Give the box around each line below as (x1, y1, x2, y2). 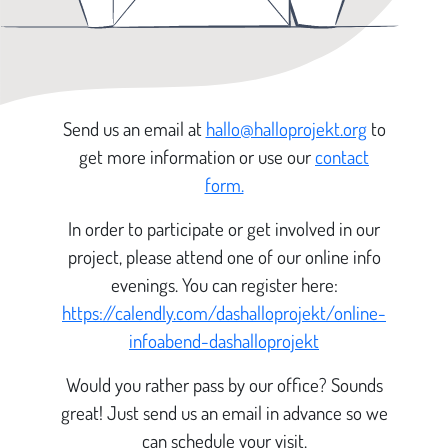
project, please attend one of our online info (67, 243, 381, 269)
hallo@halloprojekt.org (205, 115, 367, 141)
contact (315, 143, 369, 169)
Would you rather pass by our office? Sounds (65, 371, 383, 397)
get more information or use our (79, 143, 315, 169)
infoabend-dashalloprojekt (129, 327, 319, 353)
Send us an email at (62, 115, 206, 141)
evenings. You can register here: (110, 271, 338, 297)
